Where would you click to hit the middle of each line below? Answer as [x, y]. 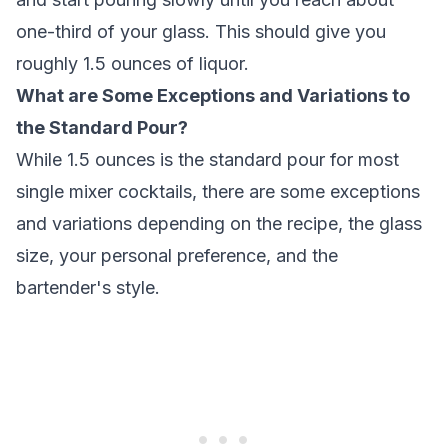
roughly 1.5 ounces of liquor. [132, 63]
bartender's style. [88, 287]
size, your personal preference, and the [177, 255]
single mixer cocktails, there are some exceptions [218, 191]
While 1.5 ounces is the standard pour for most [207, 159]
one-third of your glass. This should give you [201, 31]
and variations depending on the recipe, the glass [219, 223]
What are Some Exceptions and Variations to [213, 95]
